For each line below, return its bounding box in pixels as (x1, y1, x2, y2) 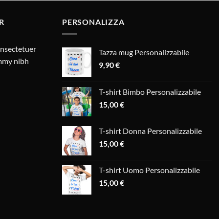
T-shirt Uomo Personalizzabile (99, 165, 200, 175)
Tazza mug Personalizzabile (99, 47, 189, 57)
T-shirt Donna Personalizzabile (99, 126, 202, 135)
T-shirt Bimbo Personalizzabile (99, 87, 201, 96)
